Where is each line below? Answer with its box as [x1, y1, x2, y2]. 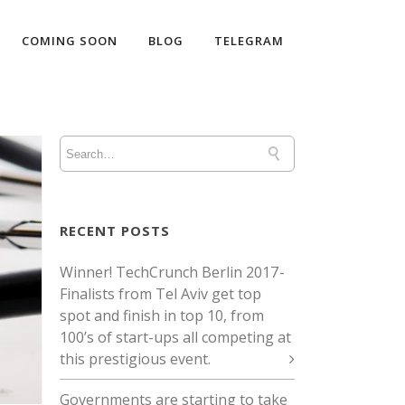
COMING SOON [22, 33, 118, 49]
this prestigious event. [60, 349, 211, 369]
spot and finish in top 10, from [60, 306, 264, 325]
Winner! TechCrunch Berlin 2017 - [60, 262, 286, 282]
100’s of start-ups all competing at [60, 327, 291, 347]
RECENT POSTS [60, 221, 170, 240]
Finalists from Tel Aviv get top [60, 284, 261, 304]
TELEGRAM [214, 33, 284, 49]
